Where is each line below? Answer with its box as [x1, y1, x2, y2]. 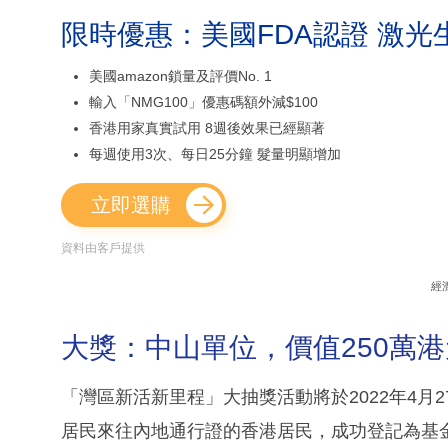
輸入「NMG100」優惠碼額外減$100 [89, 93, 318, 110]
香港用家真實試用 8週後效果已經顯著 [89, 119, 325, 136]
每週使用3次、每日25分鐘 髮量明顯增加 [89, 145, 341, 162]
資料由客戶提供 [61, 240, 145, 255]
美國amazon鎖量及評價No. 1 [89, 67, 272, 84]
